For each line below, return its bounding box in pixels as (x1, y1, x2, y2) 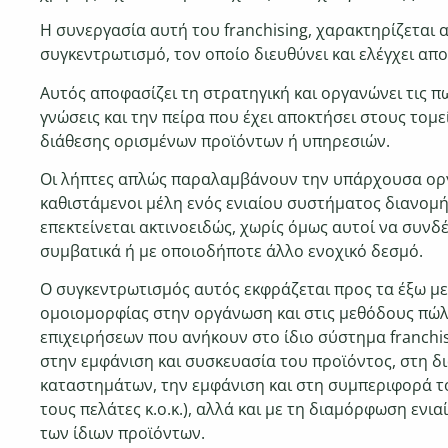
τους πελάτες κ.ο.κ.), (40, 398, 196, 421)
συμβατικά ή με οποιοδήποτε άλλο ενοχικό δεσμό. (40, 239, 423, 262)
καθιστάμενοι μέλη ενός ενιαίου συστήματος (40, 191, 385, 214)
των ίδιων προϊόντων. (40, 422, 205, 445)
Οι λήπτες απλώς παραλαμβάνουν (40, 167, 302, 190)
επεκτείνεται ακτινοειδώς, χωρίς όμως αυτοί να (40, 215, 402, 238)
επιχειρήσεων (40, 326, 148, 349)
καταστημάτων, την (40, 374, 192, 397)
